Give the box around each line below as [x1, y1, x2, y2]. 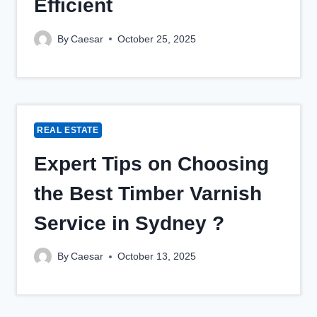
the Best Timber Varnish [34, 182, 262, 204]
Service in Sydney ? [34, 212, 224, 234]
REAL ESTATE [37, 125, 99, 135]
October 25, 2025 [117, 33, 197, 45]
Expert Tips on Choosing [34, 152, 269, 175]
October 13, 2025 [117, 251, 197, 263]
